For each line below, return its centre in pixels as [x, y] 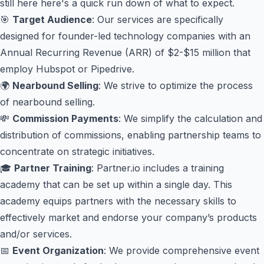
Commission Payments [65, 118]
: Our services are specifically [158, 19]
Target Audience [52, 19]
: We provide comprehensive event [181, 250]
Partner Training [53, 168]
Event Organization [58, 250]
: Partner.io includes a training [158, 168]
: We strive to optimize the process [176, 85]
